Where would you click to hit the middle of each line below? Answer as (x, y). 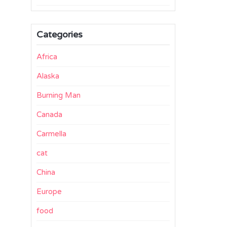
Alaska (48, 76)
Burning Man (59, 95)
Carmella (51, 134)
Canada (49, 115)
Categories (60, 34)
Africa (47, 57)
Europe (49, 192)
